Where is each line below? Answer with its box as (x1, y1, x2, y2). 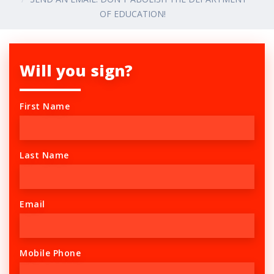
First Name (20, 100, 70, 113)
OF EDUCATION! (99, 7, 166, 20)
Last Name (20, 149, 69, 161)
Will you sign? (20, 60, 133, 81)
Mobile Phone (20, 247, 81, 259)
